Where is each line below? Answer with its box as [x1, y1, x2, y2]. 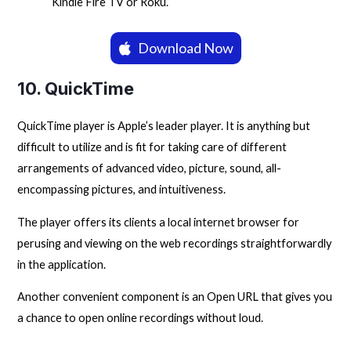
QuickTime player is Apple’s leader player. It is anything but [17, 119, 311, 133]
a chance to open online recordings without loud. [17, 311, 264, 325]
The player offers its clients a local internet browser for [17, 215, 300, 229]
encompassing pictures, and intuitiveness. [17, 183, 226, 197]
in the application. [17, 257, 107, 271]
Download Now [137, 39, 233, 57]
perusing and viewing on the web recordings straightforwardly [17, 236, 332, 250]
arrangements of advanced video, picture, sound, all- [17, 161, 282, 175]
